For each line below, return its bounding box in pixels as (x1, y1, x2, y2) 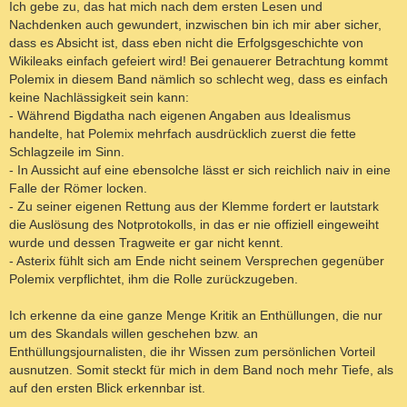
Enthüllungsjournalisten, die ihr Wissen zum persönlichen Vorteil (9, 344, 375, 360)
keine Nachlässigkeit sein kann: (9, 90, 189, 105)
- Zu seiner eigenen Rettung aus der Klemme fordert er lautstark (9, 199, 379, 214)
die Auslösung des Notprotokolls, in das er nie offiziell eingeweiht (9, 217, 379, 233)
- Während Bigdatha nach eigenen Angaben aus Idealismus (9, 108, 351, 124)
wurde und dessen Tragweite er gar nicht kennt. (9, 235, 283, 251)
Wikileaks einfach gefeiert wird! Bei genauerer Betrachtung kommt (9, 54, 388, 69)
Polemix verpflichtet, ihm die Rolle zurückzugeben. (9, 272, 298, 287)
